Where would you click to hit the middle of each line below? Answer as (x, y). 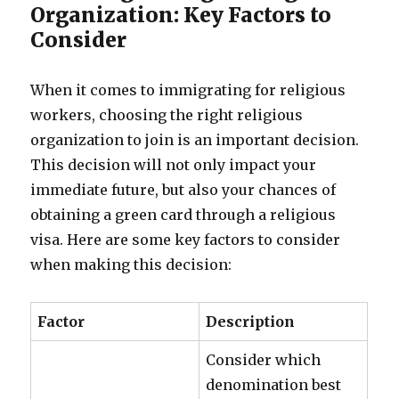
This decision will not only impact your (174, 165)
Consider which (264, 360)
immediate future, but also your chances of (183, 190)
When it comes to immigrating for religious (188, 90)
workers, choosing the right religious (167, 115)
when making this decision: (131, 265)
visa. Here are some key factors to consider (186, 240)
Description (251, 322)
